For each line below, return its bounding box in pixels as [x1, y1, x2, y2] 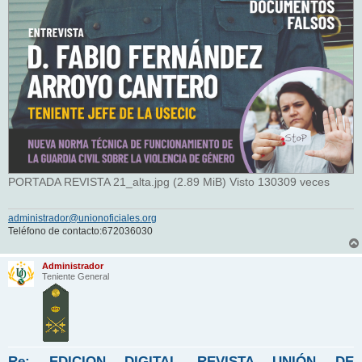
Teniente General [42, 271, 110, 281]
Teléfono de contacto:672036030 [8, 225, 153, 237]
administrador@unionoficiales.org [8, 212, 157, 224]
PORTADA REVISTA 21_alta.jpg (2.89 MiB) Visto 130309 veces [8, 175, 330, 189]
